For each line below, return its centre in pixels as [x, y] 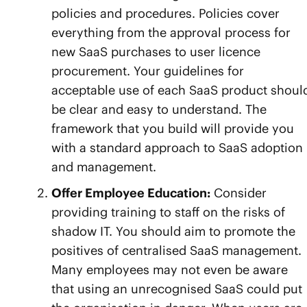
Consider [238, 193]
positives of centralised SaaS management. [176, 251]
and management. [104, 167]
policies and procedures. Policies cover [165, 14]
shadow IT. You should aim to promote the [173, 232]
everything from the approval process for [171, 33]
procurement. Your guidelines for [148, 71]
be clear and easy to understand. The [159, 110]
